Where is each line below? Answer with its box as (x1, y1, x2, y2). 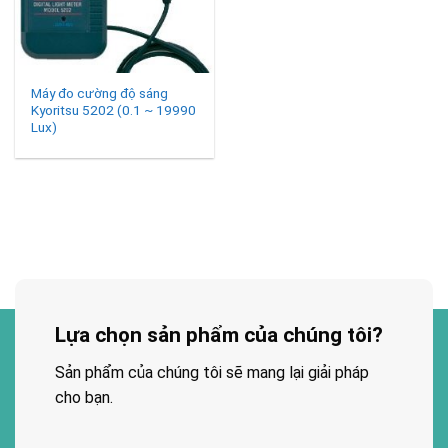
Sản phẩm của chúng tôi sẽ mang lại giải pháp (55, 362, 369, 382)
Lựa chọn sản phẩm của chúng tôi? (55, 322, 383, 347)
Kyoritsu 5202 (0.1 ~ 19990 (31, 101, 197, 118)
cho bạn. (55, 387, 113, 407)
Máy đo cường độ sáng (31, 84, 169, 101)
